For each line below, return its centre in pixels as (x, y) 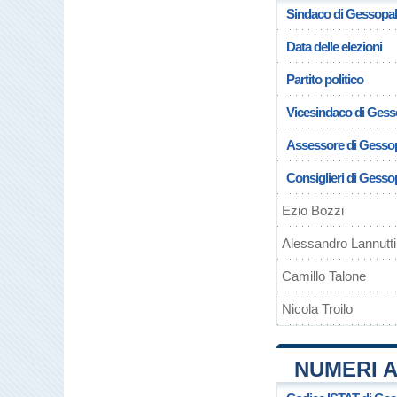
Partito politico (325, 79)
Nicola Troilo (317, 309)
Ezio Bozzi (313, 210)
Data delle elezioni (334, 47)
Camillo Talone (324, 276)
